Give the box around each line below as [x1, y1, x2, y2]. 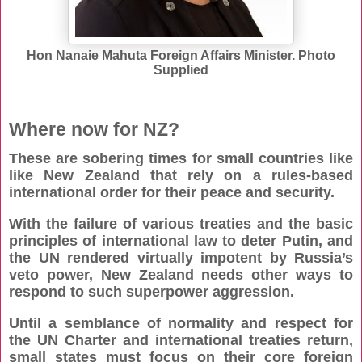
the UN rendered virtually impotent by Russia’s [9, 249, 353, 266]
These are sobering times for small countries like [9, 149, 353, 166]
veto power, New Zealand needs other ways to [9, 266, 353, 283]
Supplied [154, 63, 208, 78]
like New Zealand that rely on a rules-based [9, 166, 353, 183]
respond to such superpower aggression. [9, 283, 294, 300]
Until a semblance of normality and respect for [9, 314, 353, 331]
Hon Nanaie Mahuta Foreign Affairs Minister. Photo [27, 48, 335, 63]
